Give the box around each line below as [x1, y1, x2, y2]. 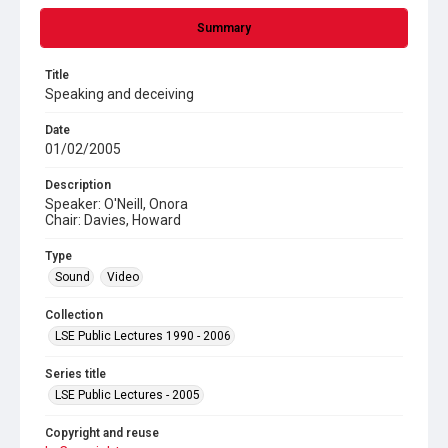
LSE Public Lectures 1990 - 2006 [55, 329, 231, 343]
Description [45, 178, 111, 192]
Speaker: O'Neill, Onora [45, 196, 188, 212]
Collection [45, 308, 103, 322]
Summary [197, 21, 251, 35]
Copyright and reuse [45, 426, 159, 440]
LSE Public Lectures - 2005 [55, 388, 200, 402]
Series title [45, 367, 106, 381]
